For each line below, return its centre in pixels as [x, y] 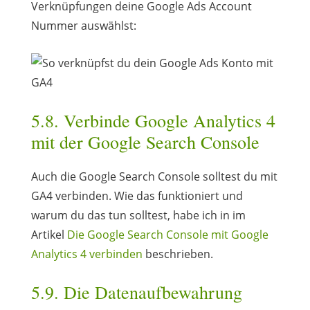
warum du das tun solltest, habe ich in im [138, 215]
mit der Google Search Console [145, 142]
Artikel [49, 234]
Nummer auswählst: [83, 25]
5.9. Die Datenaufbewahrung [136, 292]
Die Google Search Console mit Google [167, 234]
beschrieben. [177, 254]
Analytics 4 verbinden [86, 254]
